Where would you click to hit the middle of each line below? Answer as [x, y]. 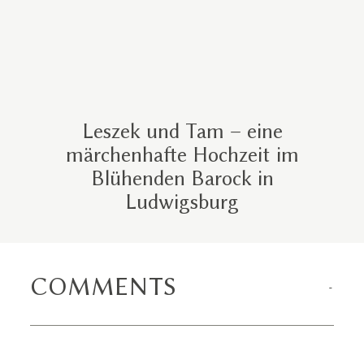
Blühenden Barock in [182, 178]
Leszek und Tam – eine [182, 131]
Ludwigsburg [182, 201]
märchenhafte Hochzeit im [182, 154]
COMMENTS [104, 286]
